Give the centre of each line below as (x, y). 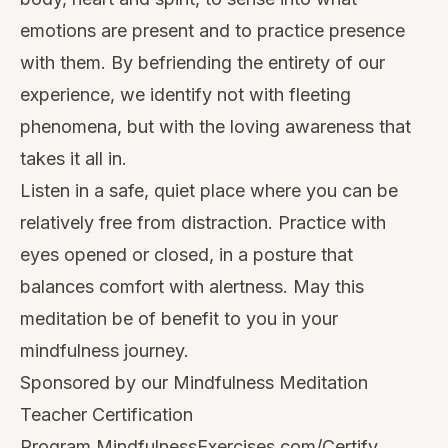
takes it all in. (76, 158)
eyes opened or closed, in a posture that (186, 254)
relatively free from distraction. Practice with (203, 222)
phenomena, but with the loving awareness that (215, 126)
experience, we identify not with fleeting (185, 94)
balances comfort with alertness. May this (192, 286)
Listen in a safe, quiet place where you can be (209, 190)
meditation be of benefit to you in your (179, 318)
